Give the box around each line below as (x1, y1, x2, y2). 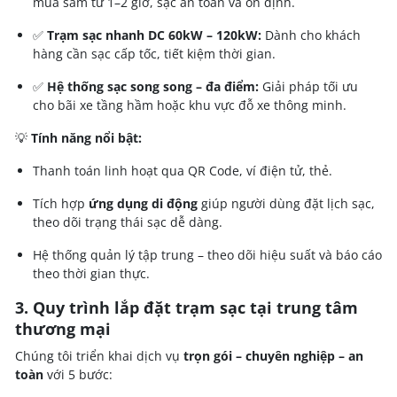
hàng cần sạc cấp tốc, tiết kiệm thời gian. (33, 44, 276, 62)
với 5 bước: (43, 365, 113, 383)
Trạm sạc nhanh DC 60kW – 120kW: (47, 26, 261, 43)
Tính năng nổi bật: (31, 128, 142, 146)
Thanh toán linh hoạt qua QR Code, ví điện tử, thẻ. (33, 161, 332, 179)
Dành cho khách (261, 26, 361, 43)
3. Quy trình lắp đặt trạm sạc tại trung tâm (15, 296, 358, 318)
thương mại (15, 317, 111, 339)
